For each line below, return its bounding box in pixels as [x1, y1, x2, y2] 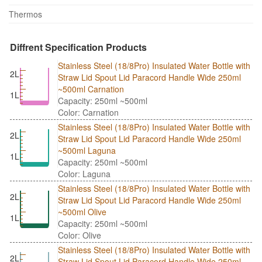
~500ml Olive [58, 205, 106, 218]
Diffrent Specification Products [10, 40, 147, 54]
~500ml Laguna [58, 144, 116, 156]
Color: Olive [58, 229, 101, 241]
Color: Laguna [58, 167, 111, 180]
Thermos [9, 8, 42, 20]
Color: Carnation [58, 106, 119, 118]
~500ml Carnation [58, 82, 124, 95]
